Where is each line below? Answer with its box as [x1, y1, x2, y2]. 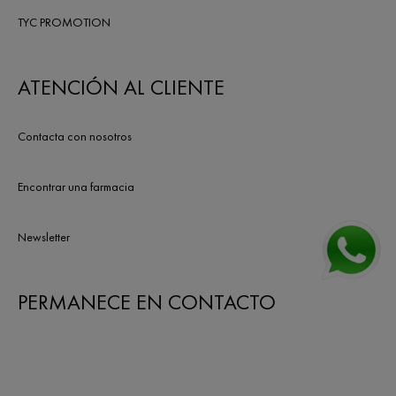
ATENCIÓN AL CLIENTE [18, 72, 225, 101]
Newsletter [18, 228, 70, 245]
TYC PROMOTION [18, 13, 110, 30]
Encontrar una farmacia [18, 178, 134, 194]
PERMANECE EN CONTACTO [18, 287, 276, 316]
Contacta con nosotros [18, 127, 132, 144]
